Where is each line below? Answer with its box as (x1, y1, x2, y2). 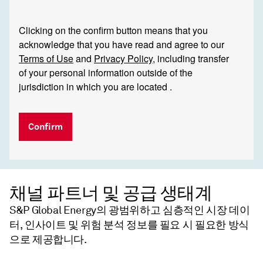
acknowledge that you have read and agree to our (19, 38, 224, 52)
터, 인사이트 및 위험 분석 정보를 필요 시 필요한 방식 (9, 218, 249, 232)
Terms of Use (19, 52, 73, 66)
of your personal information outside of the (19, 66, 193, 80)
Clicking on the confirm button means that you (19, 23, 208, 38)
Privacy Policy (94, 52, 153, 66)
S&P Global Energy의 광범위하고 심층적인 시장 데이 (9, 204, 250, 217)
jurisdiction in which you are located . (19, 80, 172, 94)
